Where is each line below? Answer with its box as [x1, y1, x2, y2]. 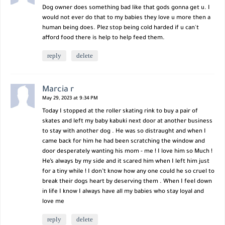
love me [42, 198, 64, 205]
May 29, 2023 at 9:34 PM [42, 95, 98, 101]
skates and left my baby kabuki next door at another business [42, 118, 212, 125]
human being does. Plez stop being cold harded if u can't [42, 25, 199, 32]
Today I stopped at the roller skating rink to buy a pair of [42, 108, 198, 115]
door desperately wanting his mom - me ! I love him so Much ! [42, 148, 212, 155]
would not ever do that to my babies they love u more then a [42, 15, 210, 22]
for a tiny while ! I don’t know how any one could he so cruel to [42, 168, 214, 175]
